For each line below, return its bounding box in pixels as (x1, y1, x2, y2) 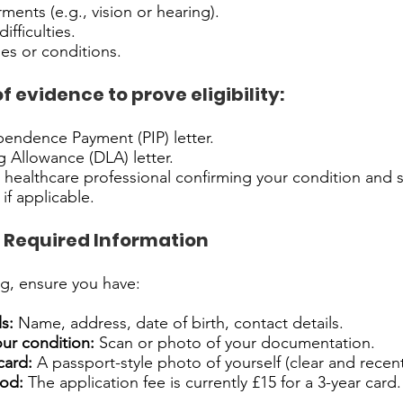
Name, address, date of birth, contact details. (13, 313, 344, 333)
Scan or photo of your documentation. (94, 333, 375, 353)
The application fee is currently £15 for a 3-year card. (23, 372, 401, 392)
